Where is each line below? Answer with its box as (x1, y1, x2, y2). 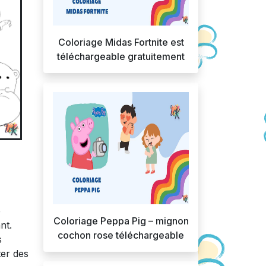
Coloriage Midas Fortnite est (58, 36, 184, 48)
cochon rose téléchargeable (58, 229, 184, 241)
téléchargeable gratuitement (57, 50, 185, 62)
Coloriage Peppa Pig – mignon (53, 215, 189, 227)
